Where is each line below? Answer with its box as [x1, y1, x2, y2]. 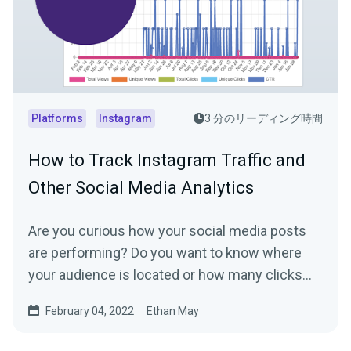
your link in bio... [28, 288, 125, 305]
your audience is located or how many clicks [28, 266, 302, 283]
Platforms [31, 111, 83, 125]
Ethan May [147, 304, 199, 317]
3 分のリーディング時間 [204, 111, 323, 125]
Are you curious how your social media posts [28, 222, 306, 239]
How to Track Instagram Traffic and [28, 150, 306, 170]
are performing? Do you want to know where [28, 244, 302, 261]
